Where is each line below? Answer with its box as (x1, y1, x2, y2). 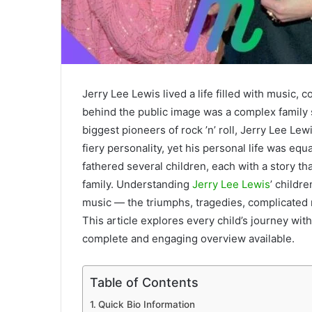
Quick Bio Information (97, 299, 195, 311)
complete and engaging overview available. (82, 232, 295, 246)
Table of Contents (90, 275, 198, 290)
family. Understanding (82, 178, 192, 192)
